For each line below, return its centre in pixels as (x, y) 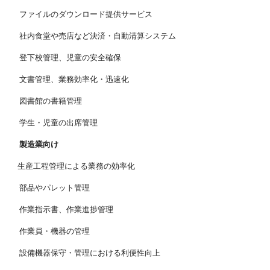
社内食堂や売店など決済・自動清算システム (97, 36)
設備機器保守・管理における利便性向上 (89, 253)
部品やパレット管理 (54, 187)
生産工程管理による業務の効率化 (77, 166)
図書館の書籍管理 (50, 101)
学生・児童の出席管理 (58, 122)
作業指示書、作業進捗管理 (66, 209)
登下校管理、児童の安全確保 (70, 57)
